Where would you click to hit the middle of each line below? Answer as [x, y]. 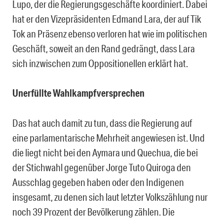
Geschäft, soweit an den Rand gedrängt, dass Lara [104, 49]
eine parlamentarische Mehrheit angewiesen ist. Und [109, 138]
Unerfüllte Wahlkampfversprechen [78, 93]
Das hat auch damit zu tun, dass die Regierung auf [102, 123]
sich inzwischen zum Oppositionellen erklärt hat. [100, 63]
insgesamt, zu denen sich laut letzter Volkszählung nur [110, 197]
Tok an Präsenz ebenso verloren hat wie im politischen [110, 34]
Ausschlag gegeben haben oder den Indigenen [98, 182]
